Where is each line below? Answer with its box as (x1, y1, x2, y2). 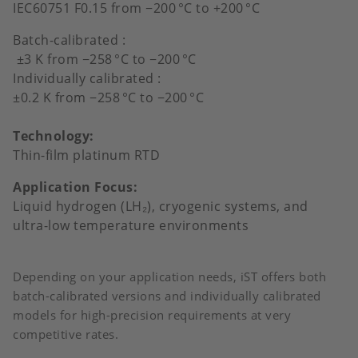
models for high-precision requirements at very (13, 307, 291, 324)
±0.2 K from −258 (13, 89, 120, 107)
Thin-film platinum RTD (13, 146, 160, 165)
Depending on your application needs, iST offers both (13, 268, 326, 285)
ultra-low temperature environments (13, 217, 249, 235)
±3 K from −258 (16, 50, 113, 69)
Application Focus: (13, 178, 141, 197)
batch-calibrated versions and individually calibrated (13, 288, 321, 304)
